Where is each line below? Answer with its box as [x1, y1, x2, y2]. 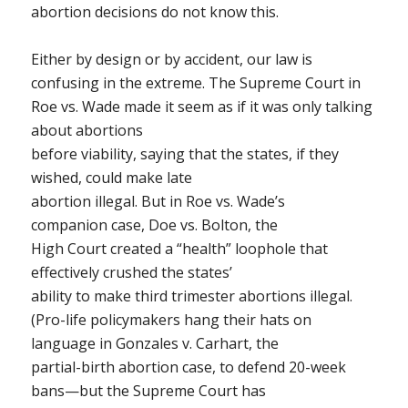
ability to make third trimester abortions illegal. [30, 286, 356, 306]
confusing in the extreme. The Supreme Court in [30, 73, 361, 93]
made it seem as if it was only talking [119, 97, 372, 117]
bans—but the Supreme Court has [30, 381, 266, 401]
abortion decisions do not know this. [30, 2, 279, 22]
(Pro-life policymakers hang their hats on [30, 310, 311, 330]
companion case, [30, 215, 148, 235]
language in [30, 333, 116, 353]
